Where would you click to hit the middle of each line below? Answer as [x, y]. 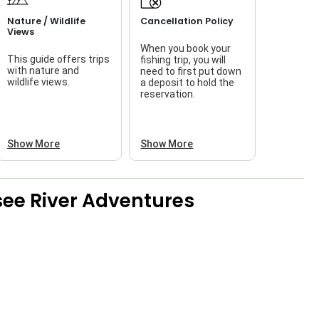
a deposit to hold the [188, 82]
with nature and [43, 70]
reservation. [168, 94]
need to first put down [191, 71]
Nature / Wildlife [46, 21]
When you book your [186, 48]
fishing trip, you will [183, 59]
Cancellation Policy [187, 21]
